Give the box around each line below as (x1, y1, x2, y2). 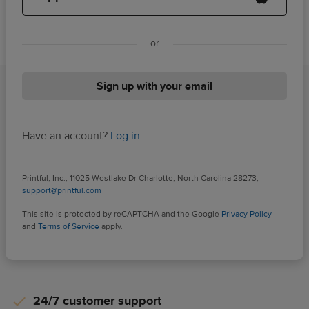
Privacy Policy (221, 208, 272, 220)
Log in (110, 129, 140, 143)
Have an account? (22, 129, 110, 143)
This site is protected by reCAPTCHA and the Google (22, 208, 221, 220)
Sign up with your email (97, 79, 212, 94)
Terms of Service (38, 221, 99, 232)
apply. (99, 221, 123, 232)
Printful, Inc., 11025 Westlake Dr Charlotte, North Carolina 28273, (22, 172, 259, 184)
